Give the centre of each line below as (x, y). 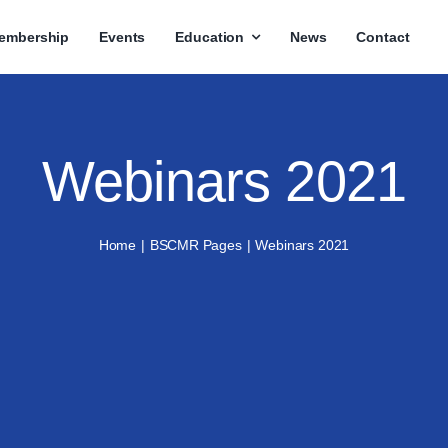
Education (210, 36)
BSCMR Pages (195, 245)
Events (122, 36)
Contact (383, 36)
